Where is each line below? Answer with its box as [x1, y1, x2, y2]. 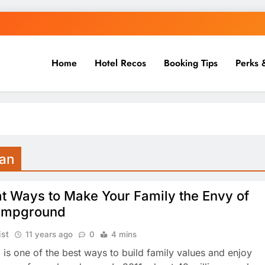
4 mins [111, 230, 137, 239]
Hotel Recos [94, 56, 146, 70]
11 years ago [25, 230, 73, 239]
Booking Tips [163, 56, 218, 70]
